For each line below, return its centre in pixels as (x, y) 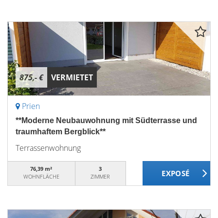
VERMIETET (72, 77)
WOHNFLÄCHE (41, 176)
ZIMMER (100, 176)
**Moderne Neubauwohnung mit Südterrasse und (106, 120)
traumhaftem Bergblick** (61, 132)
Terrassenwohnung (48, 148)
